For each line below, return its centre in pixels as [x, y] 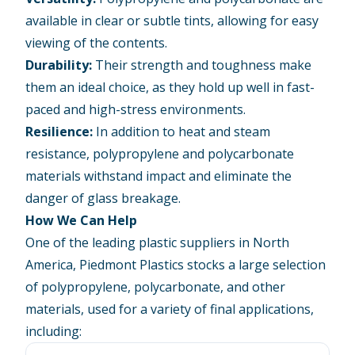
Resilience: [59, 131]
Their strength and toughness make [202, 65]
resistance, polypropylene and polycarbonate [160, 153]
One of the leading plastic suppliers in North [158, 242]
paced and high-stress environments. [136, 109]
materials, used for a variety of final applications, [170, 309]
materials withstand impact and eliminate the [159, 176]
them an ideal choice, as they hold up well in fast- [170, 87]
